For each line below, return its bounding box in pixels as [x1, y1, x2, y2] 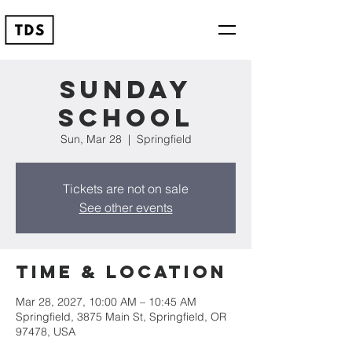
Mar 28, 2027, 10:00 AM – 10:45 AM [16, 295, 196, 309]
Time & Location [16, 261, 227, 283]
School [57, 102, 194, 134]
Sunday [59, 74, 192, 105]
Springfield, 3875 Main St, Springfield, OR [16, 310, 226, 324]
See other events [79, 200, 173, 215]
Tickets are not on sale [63, 181, 189, 196]
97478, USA [16, 324, 75, 339]
